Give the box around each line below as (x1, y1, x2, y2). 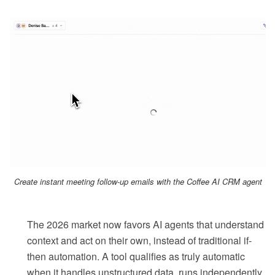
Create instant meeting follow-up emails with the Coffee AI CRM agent (14, 176, 262, 188)
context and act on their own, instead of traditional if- (27, 233, 252, 248)
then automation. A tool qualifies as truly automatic (27, 249, 245, 264)
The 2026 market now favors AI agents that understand (27, 217, 264, 232)
